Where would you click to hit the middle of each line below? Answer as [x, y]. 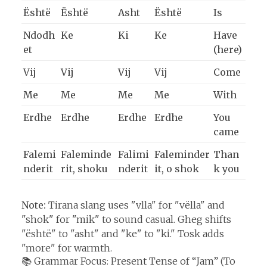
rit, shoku [84, 169]
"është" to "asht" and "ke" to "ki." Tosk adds [123, 234]
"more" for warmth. [67, 248]
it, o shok [177, 169]
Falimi [133, 155]
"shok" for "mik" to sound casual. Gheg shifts [126, 220]
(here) [228, 50]
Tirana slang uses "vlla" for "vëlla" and [135, 205]
